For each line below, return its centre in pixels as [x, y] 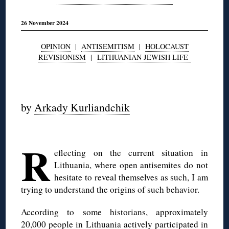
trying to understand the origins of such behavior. [110, 189]
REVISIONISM [62, 57]
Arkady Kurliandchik [82, 107]
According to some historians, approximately [114, 212]
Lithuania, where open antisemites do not [131, 165]
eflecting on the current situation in [131, 152]
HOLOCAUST [167, 46]
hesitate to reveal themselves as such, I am [131, 177]
